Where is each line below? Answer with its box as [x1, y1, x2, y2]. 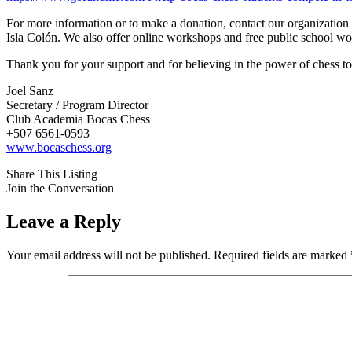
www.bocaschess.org [6, 140, 112, 154]
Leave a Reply [6, 211, 121, 232]
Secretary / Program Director [6, 97, 148, 112]
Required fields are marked [214, 247, 350, 262]
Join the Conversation [6, 181, 114, 195]
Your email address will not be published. [6, 247, 211, 262]
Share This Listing [6, 167, 97, 181]
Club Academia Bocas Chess [6, 112, 150, 126]
